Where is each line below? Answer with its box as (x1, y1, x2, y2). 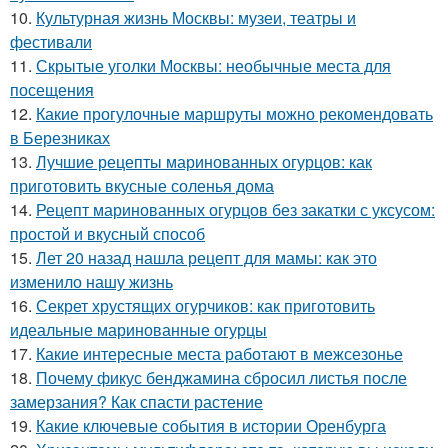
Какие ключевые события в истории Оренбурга (36, 413, 386, 437)
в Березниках (10, 125, 110, 149)
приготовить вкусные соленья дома (10, 173, 274, 197)
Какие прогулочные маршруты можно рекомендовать (36, 101, 433, 125)
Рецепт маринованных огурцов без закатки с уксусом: (36, 197, 435, 221)
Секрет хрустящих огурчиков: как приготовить (36, 293, 375, 317)
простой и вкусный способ (10, 221, 205, 245)
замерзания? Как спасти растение (10, 389, 263, 413)
